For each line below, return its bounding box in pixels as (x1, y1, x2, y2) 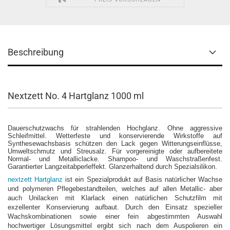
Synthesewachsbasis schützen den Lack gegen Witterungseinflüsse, (8, 140, 222, 147)
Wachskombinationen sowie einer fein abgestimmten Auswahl (8, 213, 222, 220)
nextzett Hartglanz (8, 176, 63, 183)
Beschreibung (8, 47, 64, 57)
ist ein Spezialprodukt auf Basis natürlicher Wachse (63, 176, 222, 183)
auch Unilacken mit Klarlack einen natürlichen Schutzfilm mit (8, 194, 222, 202)
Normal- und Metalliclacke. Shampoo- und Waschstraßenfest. (8, 155, 222, 163)
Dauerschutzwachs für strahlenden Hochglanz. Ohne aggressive (8, 124, 222, 132)
